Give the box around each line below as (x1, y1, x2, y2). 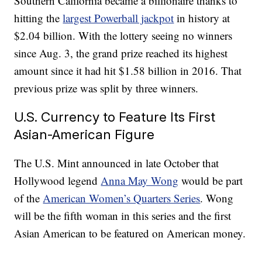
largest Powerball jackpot (63, 11, 174, 26)
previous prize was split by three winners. (14, 81, 199, 96)
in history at (174, 11, 230, 26)
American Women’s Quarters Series (43, 191, 201, 206)
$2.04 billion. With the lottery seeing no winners (14, 28, 233, 43)
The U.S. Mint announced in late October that (14, 156, 219, 171)
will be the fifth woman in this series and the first (14, 208, 232, 223)
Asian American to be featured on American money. (14, 226, 246, 241)
